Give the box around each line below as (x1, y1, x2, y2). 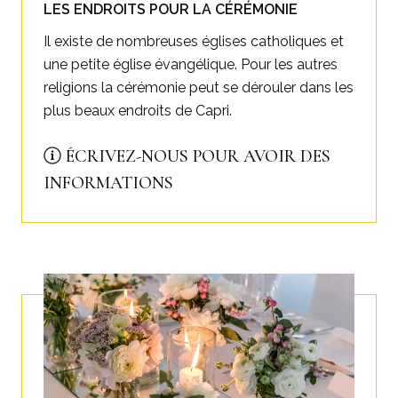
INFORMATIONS (44, 172, 173, 195)
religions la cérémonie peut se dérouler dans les (44, 78, 354, 96)
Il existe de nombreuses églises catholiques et (44, 32, 344, 50)
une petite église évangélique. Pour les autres (44, 55, 338, 73)
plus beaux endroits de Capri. (44, 101, 232, 119)
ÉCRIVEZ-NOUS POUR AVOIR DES (61, 146, 330, 168)
